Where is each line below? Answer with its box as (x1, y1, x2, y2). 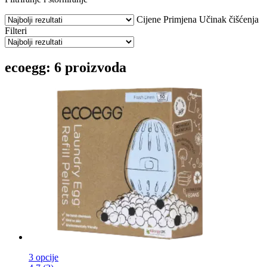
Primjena (163, 14, 197, 24)
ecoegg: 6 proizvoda (5, 59, 126, 75)
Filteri (5, 25, 27, 36)
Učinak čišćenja (199, 14, 259, 24)
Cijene (136, 14, 161, 24)
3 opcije (29, 252, 58, 262)
